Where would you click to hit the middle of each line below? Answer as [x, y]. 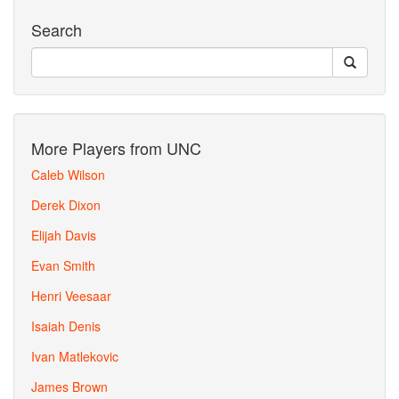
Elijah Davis [64, 235]
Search [57, 29]
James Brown [69, 387]
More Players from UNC [116, 148]
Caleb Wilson [68, 175]
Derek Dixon [66, 205]
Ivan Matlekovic [75, 356]
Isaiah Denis [66, 326]
